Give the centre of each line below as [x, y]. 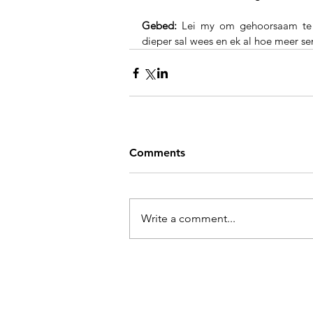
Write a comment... [188, 218]
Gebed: [159, 26]
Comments [157, 153]
